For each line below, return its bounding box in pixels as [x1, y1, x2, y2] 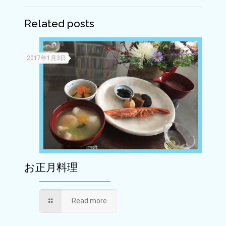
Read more [71, 197, 107, 205]
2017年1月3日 [27, 54, 66, 62]
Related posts [24, 17, 94, 30]
